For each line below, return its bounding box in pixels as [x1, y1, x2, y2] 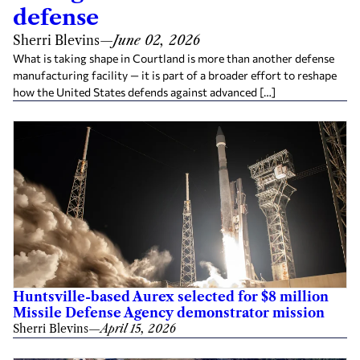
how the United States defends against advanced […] [13, 85, 276, 99]
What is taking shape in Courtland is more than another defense [13, 51, 334, 65]
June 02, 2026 [113, 32, 200, 48]
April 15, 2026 [100, 321, 176, 336]
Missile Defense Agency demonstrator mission [13, 305, 325, 321]
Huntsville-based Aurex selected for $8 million [13, 288, 329, 305]
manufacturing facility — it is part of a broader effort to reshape [13, 68, 337, 82]
